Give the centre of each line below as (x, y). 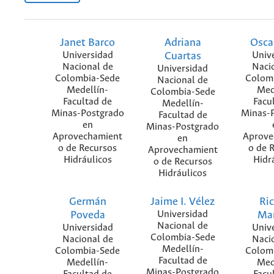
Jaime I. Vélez (183, 202)
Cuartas (183, 56)
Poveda (87, 215)
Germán (87, 202)
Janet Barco (88, 43)
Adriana (183, 43)
